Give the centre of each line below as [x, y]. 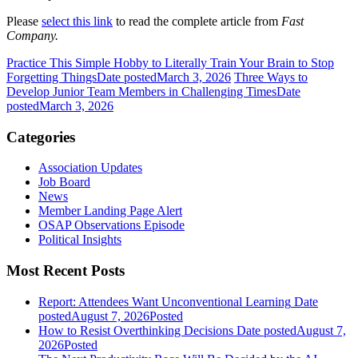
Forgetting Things [52, 77]
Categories [41, 137]
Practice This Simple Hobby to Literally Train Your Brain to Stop [170, 62]
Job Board [64, 182]
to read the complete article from [197, 21]
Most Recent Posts [66, 271]
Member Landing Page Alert [110, 211]
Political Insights [80, 240]
